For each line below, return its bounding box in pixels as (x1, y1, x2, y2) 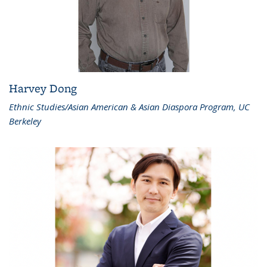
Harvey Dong (9, 80, 77, 96)
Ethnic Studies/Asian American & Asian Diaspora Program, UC (9, 100, 250, 113)
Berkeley (9, 114, 41, 127)
